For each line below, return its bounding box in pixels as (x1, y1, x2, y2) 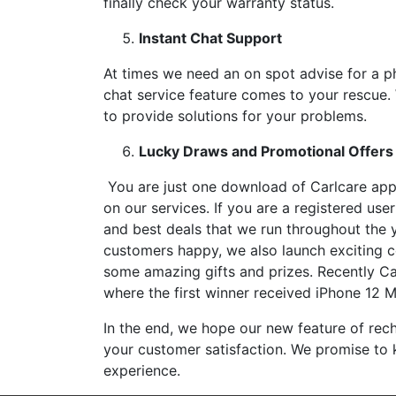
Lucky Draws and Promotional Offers (139, 142, 393, 161)
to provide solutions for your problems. (103, 107, 371, 126)
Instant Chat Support (139, 29, 282, 48)
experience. (103, 362, 180, 380)
